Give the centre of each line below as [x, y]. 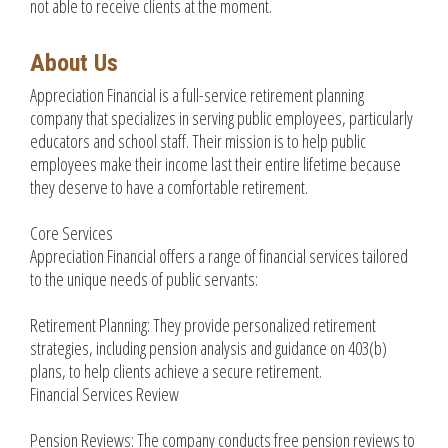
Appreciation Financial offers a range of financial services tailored [219, 256]
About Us [74, 63]
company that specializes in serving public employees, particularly [221, 118]
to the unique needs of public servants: [144, 279]
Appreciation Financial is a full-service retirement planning [197, 95]
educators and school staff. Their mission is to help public [198, 141]
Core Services [71, 233]
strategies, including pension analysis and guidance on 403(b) [208, 348]
